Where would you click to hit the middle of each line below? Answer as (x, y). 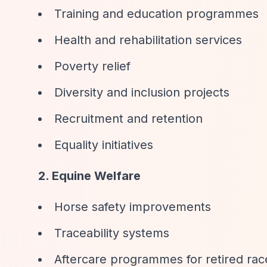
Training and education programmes (156, 14)
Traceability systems (112, 233)
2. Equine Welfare (89, 176)
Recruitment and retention (128, 119)
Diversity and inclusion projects (142, 92)
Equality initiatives (104, 145)
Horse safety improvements (133, 207)
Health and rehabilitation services (148, 40)
